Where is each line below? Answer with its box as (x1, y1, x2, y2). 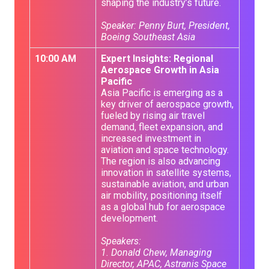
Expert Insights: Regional (101, 53, 213, 64)
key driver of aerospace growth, (101, 98, 234, 110)
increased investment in (101, 133, 201, 144)
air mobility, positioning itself (101, 190, 222, 201)
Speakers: (101, 235, 141, 247)
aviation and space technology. (101, 144, 229, 156)
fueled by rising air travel (101, 110, 205, 121)
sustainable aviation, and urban (101, 178, 229, 190)
